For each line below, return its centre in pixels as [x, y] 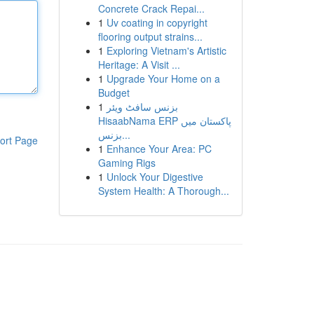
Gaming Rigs [127, 163]
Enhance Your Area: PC [159, 149]
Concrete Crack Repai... [151, 8]
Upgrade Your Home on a [163, 78]
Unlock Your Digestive [155, 177]
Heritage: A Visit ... [139, 64]
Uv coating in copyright [157, 22]
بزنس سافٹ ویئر [142, 107]
